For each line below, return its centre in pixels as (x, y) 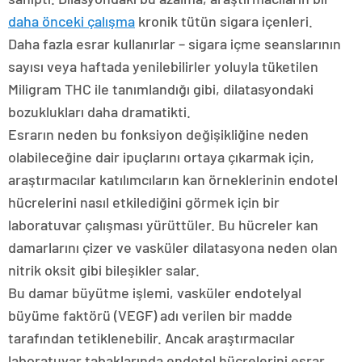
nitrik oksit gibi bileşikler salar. (104, 270)
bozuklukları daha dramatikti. (99, 112)
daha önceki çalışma (72, 21)
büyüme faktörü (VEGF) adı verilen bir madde (150, 316)
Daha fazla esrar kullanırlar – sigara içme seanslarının (175, 44)
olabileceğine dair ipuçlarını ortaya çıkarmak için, (161, 157)
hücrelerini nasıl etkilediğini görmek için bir (144, 202)
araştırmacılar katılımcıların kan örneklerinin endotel (173, 180)
